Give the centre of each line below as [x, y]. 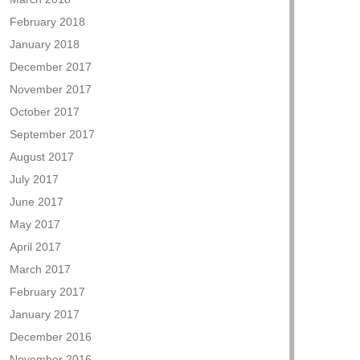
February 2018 [47, 22]
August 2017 [42, 157]
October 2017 [45, 112]
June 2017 [37, 202]
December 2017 [51, 67]
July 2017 [34, 179]
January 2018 [45, 44]
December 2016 [51, 337]
